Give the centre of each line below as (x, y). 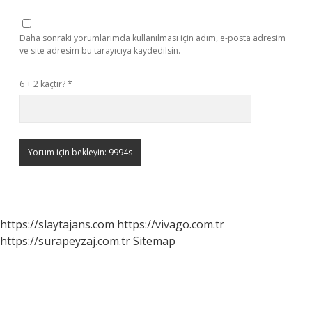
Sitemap (154, 241)
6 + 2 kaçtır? (44, 84)
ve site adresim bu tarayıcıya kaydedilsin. (100, 50)
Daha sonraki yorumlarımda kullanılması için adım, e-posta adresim (153, 38)
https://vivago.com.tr (171, 224)
